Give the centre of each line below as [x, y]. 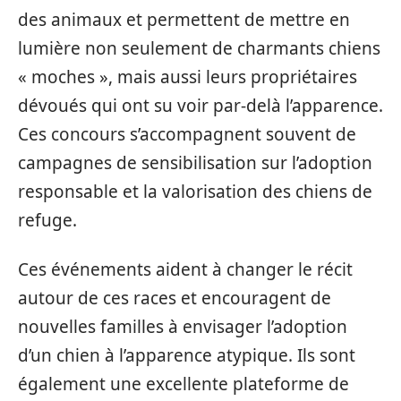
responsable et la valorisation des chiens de [195, 192]
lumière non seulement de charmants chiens [199, 49]
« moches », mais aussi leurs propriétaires [188, 77]
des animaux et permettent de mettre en [184, 20]
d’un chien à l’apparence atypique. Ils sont [187, 355]
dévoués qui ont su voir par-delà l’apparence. [200, 106]
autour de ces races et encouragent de [175, 298]
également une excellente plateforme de [183, 384]
